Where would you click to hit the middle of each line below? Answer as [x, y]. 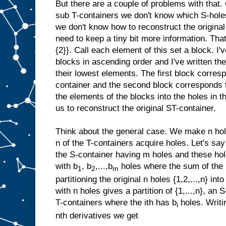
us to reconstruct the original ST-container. [136, 108]
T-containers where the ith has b [116, 203]
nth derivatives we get [97, 216]
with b [67, 166]
